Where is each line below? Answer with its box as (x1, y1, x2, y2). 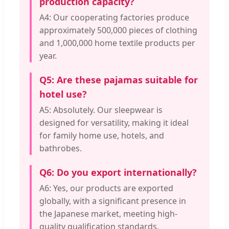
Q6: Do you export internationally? (39, 166, 197, 179)
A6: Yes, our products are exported (39, 182, 173, 194)
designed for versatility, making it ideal (39, 117, 189, 129)
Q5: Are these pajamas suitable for (39, 74, 198, 86)
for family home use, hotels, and (39, 130, 164, 142)
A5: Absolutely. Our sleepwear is (39, 104, 163, 116)
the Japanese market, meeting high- (39, 208, 177, 220)
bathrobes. (39, 143, 82, 154)
